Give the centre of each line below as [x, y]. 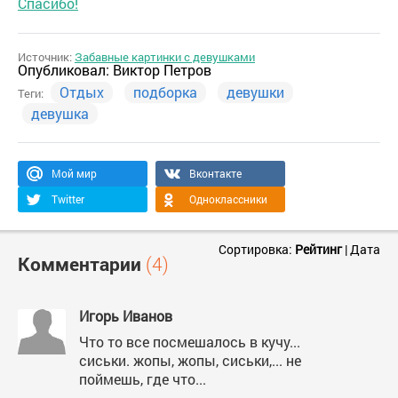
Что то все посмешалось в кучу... [190, 342]
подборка [165, 92]
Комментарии [82, 264]
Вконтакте [215, 173]
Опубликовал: [65, 70]
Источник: [46, 57]
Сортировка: [257, 249]
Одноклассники [228, 199]
